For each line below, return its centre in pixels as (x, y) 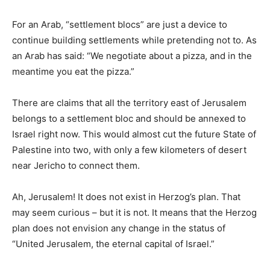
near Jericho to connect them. (76, 165)
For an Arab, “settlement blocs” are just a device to (120, 24)
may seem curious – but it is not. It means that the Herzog (134, 212)
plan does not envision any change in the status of (119, 228)
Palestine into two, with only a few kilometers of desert (129, 149)
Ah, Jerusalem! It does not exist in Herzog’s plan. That (126, 196)
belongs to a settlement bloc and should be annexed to (129, 118)
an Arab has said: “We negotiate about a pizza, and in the (132, 55)
